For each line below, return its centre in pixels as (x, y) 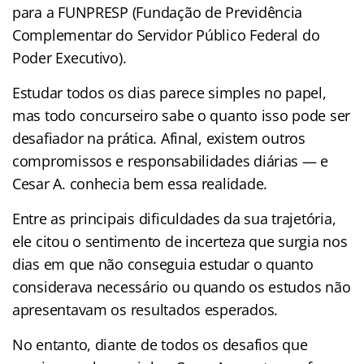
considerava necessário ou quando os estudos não (182, 286)
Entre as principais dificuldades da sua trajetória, (174, 218)
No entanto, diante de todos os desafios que (160, 344)
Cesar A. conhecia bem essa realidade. (140, 183)
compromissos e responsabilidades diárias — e (171, 160)
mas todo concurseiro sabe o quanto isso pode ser (182, 115)
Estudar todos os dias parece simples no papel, (169, 92)
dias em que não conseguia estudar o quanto (163, 264)
